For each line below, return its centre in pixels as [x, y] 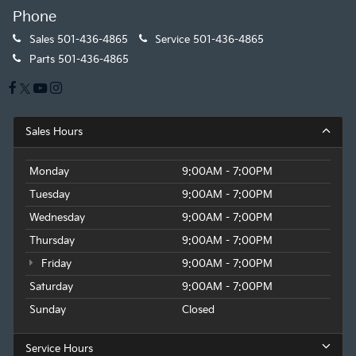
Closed [198, 310]
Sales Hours [54, 132]
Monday [49, 172]
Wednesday [57, 218]
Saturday [51, 287]
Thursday [52, 241]
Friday [54, 264]
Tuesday [50, 195]
